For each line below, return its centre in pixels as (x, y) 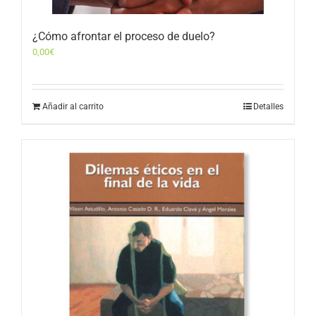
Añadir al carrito (73, 107)
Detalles (268, 107)
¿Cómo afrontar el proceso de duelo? (124, 37)
